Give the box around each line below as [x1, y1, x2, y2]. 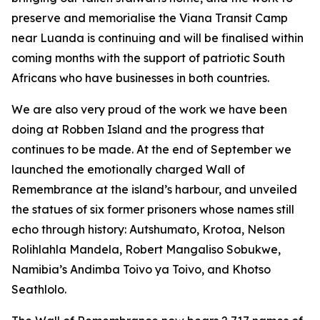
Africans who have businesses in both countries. [11, 71, 269, 85]
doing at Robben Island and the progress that [11, 122, 264, 136]
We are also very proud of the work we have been [11, 102, 287, 116]
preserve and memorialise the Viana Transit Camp [11, 11, 288, 25]
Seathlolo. [11, 282, 66, 296]
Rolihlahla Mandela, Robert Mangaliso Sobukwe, [11, 242, 281, 256]
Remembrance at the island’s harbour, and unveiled [11, 182, 297, 196]
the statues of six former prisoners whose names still [11, 202, 294, 216]
